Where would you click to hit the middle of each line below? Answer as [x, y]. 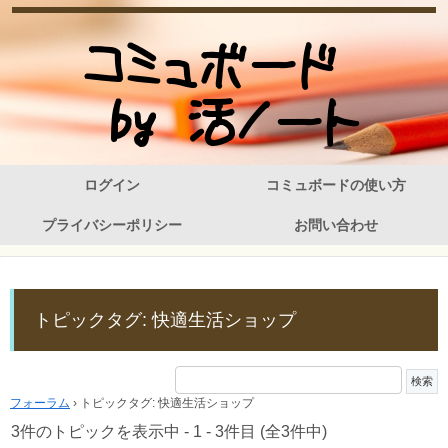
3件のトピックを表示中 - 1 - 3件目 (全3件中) [169, 432]
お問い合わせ [336, 225]
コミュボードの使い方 [336, 185]
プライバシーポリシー [112, 225]
